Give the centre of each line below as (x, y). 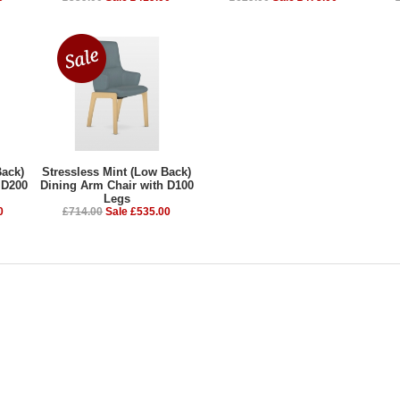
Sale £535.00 (138, 212)
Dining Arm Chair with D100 (117, 186)
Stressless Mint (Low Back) (117, 172)
